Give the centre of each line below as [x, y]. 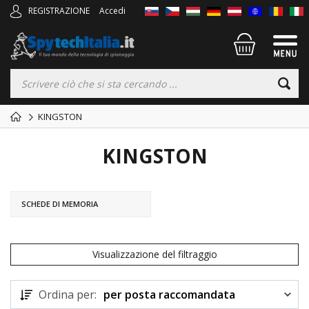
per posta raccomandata [169, 295]
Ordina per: [68, 295]
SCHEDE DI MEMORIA [60, 204]
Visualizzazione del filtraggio [154, 254]
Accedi [112, 11]
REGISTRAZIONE [59, 11]
